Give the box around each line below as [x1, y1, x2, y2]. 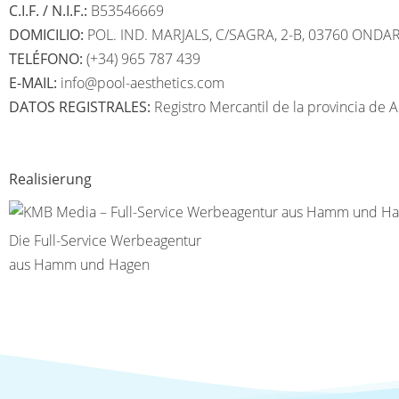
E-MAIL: [9, 73, 57, 93]
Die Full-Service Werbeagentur [9, 231, 201, 250]
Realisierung [9, 169, 92, 189]
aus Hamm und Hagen [9, 255, 150, 274]
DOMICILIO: [9, 25, 84, 45]
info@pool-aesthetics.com [61, 73, 224, 93]
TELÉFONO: [9, 49, 83, 69]
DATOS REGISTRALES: [9, 97, 151, 117]
